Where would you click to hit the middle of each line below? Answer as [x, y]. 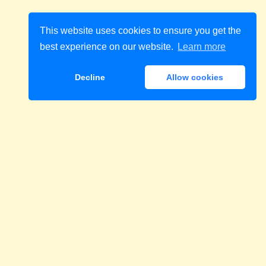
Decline [90, 77]
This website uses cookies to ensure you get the [141, 30]
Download [165, 160]
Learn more [202, 47]
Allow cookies [195, 77]
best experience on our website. [108, 47]
